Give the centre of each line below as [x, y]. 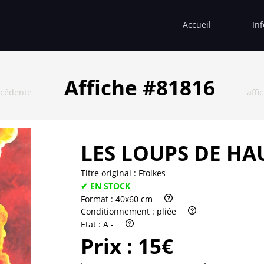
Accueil [197, 24]
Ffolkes [152, 173]
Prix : [109, 246]
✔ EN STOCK [105, 186]
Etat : [92, 225]
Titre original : [110, 173]
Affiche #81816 [139, 87]
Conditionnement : [119, 212]
